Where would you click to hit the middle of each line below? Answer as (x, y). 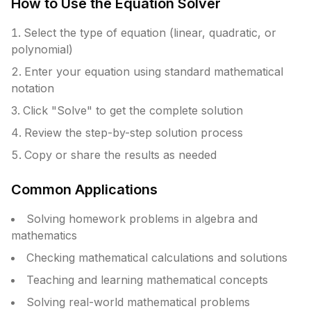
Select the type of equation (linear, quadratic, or (150, 33)
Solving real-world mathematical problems (138, 302)
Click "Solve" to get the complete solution (133, 110)
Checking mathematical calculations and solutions (157, 258)
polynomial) (42, 49)
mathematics (44, 235)
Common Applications (84, 190)
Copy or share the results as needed (120, 155)
